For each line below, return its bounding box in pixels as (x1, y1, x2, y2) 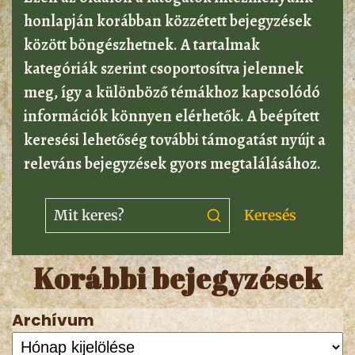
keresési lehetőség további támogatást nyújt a (24, 129, 326, 151)
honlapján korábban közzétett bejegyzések (24, 10, 311, 32)
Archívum (12, 309, 94, 331)
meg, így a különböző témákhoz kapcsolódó (24, 82, 320, 103)
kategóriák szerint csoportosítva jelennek (24, 58, 303, 79)
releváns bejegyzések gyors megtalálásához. (24, 153, 321, 174)
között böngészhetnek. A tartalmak (24, 34, 260, 55)
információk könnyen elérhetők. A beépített (24, 105, 319, 127)
